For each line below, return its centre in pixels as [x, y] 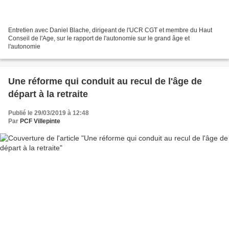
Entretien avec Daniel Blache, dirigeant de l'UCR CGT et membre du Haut [110, 30]
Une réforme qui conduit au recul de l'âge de [105, 81]
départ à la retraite [48, 94]
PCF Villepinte [40, 121]
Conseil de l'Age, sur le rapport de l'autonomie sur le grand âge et [99, 38]
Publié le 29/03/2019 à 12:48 [49, 113]
